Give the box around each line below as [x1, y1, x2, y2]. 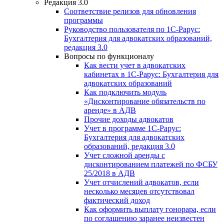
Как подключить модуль [84, 87, 166, 96]
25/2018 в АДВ [84, 168, 135, 177]
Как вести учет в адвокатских [84, 60, 185, 69]
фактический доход [84, 195, 150, 204]
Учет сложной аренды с [84, 150, 165, 159]
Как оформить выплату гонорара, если [84, 204, 216, 213]
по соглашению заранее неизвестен [84, 213, 204, 222]
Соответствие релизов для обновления [64, 6, 196, 15]
